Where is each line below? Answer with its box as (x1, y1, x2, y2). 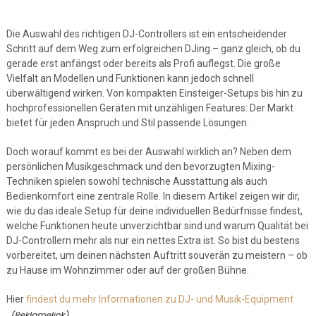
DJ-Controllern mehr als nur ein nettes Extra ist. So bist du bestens (6, 235, 300, 246)
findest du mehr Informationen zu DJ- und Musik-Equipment (25, 293, 293, 305)
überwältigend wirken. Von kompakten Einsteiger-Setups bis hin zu (6, 87, 303, 99)
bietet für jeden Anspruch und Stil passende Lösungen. (6, 117, 249, 128)
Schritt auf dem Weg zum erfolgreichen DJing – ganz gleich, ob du (6, 43, 300, 54)
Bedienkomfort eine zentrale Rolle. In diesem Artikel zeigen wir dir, (6, 190, 300, 202)
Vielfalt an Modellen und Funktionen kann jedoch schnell (6, 73, 254, 84)
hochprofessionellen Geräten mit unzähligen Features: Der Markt (6, 102, 293, 114)
